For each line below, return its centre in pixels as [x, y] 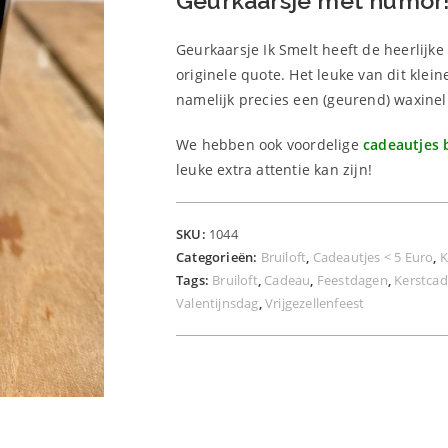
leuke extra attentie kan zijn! [274, 169]
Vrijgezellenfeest [315, 303]
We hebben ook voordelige [269, 144]
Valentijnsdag [217, 303]
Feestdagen [352, 280]
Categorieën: [218, 257]
